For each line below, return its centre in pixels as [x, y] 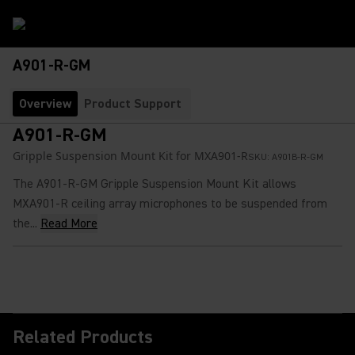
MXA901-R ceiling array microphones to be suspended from [170, 204]
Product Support [133, 104]
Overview [45, 104]
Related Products [83, 337]
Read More [69, 223]
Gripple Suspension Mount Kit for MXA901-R [130, 156]
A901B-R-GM [298, 157]
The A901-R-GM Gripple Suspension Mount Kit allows [155, 184]
